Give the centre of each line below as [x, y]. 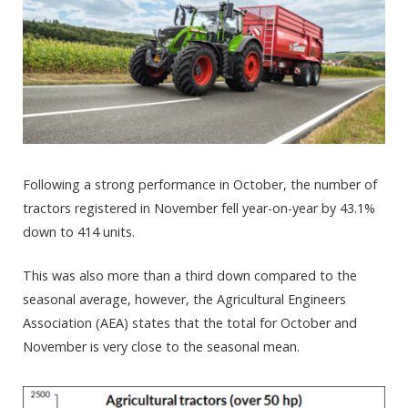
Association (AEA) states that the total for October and [190, 323]
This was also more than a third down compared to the [190, 276]
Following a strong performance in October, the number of [200, 184]
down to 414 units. [79, 231]
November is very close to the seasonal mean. [161, 347]
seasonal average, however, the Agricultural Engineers [184, 300]
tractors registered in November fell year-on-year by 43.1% [199, 208]
